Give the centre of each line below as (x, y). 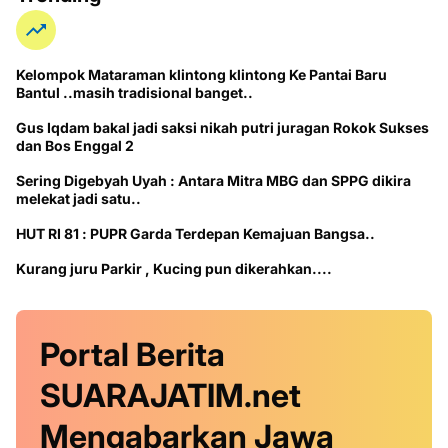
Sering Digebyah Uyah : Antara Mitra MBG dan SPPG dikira (213, 180)
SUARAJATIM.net (170, 395)
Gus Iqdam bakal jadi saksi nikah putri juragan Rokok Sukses (222, 127)
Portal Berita (132, 354)
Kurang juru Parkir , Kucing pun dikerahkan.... (242, 268)
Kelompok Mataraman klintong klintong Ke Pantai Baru (201, 74)
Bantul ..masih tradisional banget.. (134, 92)
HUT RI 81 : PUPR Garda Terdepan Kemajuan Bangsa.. (195, 233)
